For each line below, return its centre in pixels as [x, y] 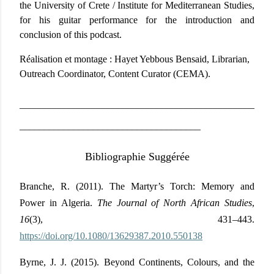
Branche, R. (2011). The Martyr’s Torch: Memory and [137, 186]
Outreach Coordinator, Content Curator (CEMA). [115, 74]
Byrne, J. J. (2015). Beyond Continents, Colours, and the [137, 262]
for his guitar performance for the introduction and [137, 20]
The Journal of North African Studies [174, 202]
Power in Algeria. [58, 202]
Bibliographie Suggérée [137, 157]
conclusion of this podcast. [71, 35]
